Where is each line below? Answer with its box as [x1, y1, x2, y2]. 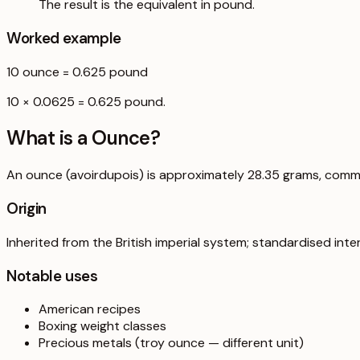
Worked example [6, 27, 121, 48]
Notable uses [6, 265, 98, 286]
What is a [6, 125, 92, 151]
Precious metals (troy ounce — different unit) [39, 334, 304, 352]
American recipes [39, 301, 141, 318]
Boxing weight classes [39, 317, 166, 335]
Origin [6, 198, 47, 219]
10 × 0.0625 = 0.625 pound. [6, 92, 166, 110]
